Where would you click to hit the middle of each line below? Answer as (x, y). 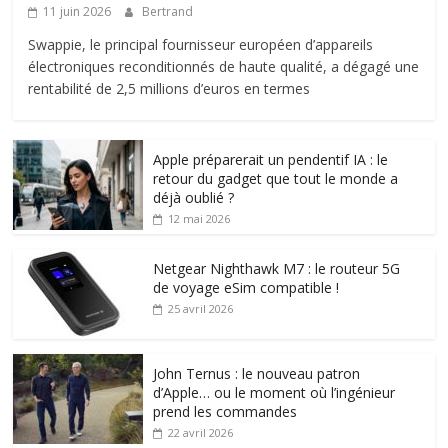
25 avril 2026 (201, 309)
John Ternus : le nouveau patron (257, 374)
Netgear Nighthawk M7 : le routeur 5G (277, 269)
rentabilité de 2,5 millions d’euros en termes (169, 89)
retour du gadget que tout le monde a (276, 179)
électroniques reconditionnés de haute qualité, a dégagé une (224, 67)
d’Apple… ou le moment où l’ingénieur (274, 393)
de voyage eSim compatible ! (246, 288)
